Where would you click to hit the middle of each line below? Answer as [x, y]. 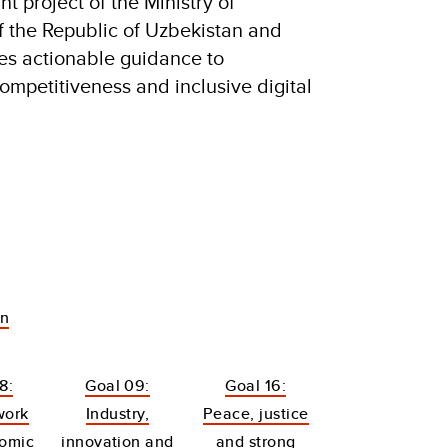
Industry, [117, 413]
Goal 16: [256, 385]
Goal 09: [117, 385]
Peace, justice [256, 413]
